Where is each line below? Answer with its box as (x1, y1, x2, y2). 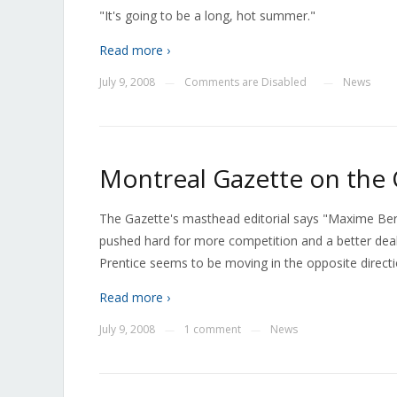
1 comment (184, 322, 241, 337)
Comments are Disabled (184, 74, 307, 90)
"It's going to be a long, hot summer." (99, 7, 315, 24)
